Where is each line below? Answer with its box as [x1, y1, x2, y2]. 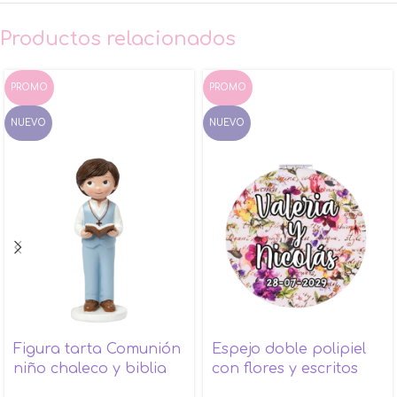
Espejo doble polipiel [212, 340, 366, 357]
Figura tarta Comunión [13, 340, 181, 357]
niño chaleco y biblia [13, 360, 167, 377]
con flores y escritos [212, 360, 358, 377]
